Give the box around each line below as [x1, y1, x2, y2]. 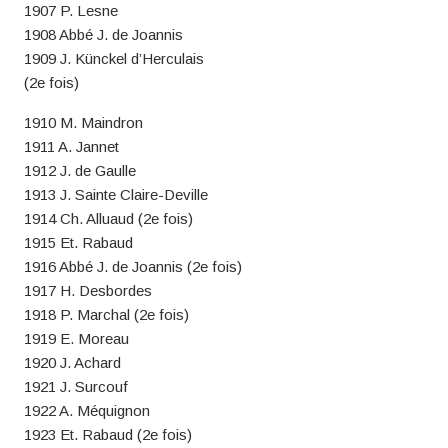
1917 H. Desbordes [23, 282, 152, 299]
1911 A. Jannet [23, 138, 119, 155]
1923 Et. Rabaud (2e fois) [23, 426, 192, 443]
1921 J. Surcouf [23, 378, 128, 395]
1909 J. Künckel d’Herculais [23, 50, 204, 67]
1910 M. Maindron [23, 114, 143, 131]
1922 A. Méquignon [23, 402, 150, 419]
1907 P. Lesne [23, 2, 118, 19]
